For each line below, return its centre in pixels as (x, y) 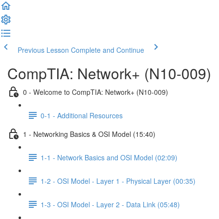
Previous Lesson (43, 50)
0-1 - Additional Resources (82, 115)
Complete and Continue (108, 50)
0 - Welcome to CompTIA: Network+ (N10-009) (96, 92)
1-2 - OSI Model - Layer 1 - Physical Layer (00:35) (118, 181)
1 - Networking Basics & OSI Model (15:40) (89, 134)
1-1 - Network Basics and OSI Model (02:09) (109, 157)
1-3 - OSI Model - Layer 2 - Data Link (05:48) (110, 204)
